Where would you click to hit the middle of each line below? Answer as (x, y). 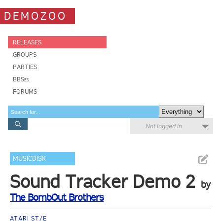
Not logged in (164, 126)
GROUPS (25, 55)
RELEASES (27, 42)
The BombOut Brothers (57, 197)
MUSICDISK (30, 159)
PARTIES (25, 67)
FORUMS (25, 92)
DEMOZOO (36, 16)
